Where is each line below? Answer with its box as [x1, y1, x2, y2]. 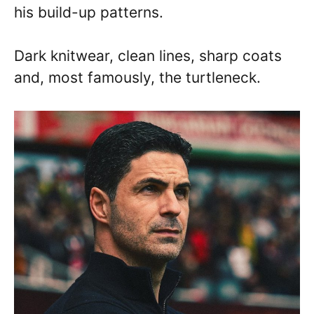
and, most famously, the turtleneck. [14, 69, 261, 87]
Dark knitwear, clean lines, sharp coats [14, 47, 282, 65]
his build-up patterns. [14, 3, 163, 21]
